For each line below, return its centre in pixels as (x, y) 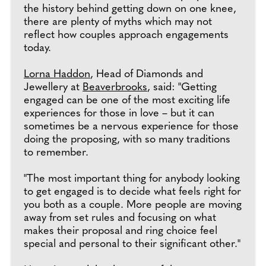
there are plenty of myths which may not (118, 22)
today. (37, 48)
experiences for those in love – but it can (119, 114)
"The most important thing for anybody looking (132, 179)
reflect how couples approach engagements (126, 35)
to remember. (56, 153)
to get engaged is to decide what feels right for (132, 192)
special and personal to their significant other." (132, 244)
